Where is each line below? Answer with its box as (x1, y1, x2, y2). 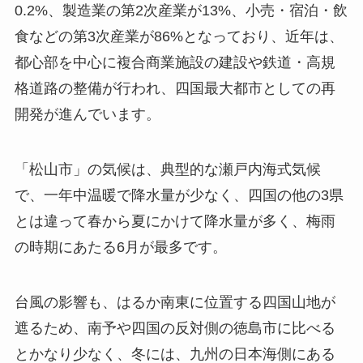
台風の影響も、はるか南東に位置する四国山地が (14, 293, 335, 310)
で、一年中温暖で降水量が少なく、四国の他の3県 (14, 186, 344, 203)
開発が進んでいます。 (14, 105, 160, 122)
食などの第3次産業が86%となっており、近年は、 (14, 28, 344, 45)
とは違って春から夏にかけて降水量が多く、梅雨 (14, 212, 335, 229)
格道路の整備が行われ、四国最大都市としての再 (14, 79, 335, 96)
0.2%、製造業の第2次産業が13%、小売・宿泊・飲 (14, 2, 348, 19)
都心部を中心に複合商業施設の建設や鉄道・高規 (14, 53, 335, 70)
